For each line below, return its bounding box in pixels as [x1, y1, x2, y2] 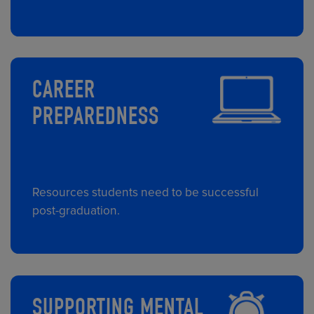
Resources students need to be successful [32, 185, 259, 200]
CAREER [32, 80, 96, 105]
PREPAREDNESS [32, 107, 160, 132]
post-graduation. [32, 203, 121, 219]
